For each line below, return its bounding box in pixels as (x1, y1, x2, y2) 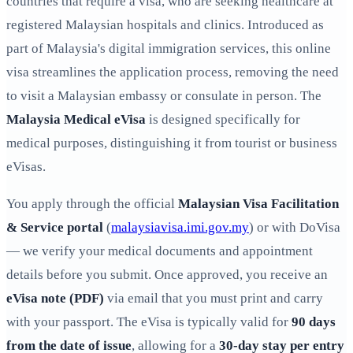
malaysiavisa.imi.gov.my (111, 220, 249, 236)
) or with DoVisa (249, 220, 340, 236)
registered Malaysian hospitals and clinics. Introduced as (6, 17, 324, 33)
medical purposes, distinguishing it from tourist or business (6, 136, 337, 151)
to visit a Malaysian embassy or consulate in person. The (6, 88, 321, 104)
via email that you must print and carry (104, 291, 323, 307)
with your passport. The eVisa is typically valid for (6, 314, 292, 330)
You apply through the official (6, 196, 178, 212)
